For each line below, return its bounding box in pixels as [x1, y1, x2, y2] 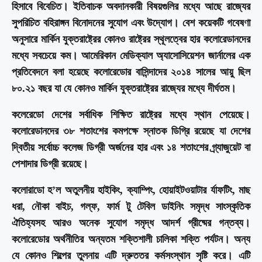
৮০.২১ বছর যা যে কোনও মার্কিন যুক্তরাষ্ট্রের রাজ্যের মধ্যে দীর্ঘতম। [12, 82, 236, 94]
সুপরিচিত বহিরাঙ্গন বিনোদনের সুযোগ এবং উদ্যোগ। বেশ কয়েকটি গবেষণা [12, 16, 250, 29]
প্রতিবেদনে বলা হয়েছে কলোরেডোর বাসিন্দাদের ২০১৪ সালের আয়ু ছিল [12, 65, 250, 78]
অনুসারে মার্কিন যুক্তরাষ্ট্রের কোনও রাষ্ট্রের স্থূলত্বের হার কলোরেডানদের [12, 33, 250, 45]
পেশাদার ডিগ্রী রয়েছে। [12, 157, 88, 170]
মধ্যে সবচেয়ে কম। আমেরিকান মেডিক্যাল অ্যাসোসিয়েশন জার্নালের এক [12, 49, 250, 61]
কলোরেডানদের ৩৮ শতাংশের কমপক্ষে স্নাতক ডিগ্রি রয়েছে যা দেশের [12, 125, 250, 137]
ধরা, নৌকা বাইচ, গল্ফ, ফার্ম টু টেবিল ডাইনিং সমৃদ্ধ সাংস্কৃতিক [12, 200, 250, 212]
